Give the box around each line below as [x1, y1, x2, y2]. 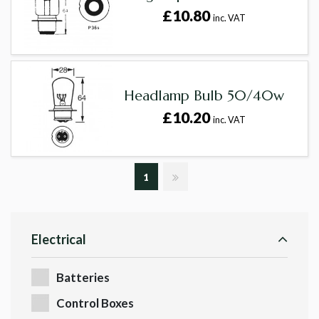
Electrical [31, 231, 86, 248]
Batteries [56, 270, 110, 286]
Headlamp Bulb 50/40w [124, 87, 285, 105]
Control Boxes [56, 296, 134, 311]
